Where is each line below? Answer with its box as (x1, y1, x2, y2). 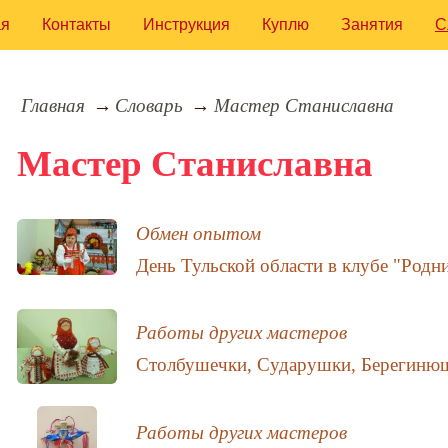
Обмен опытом (136, 223, 262, 245)
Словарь (115, 94, 184, 116)
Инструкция (143, 16, 230, 33)
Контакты (42, 16, 111, 33)
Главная (20, 94, 85, 116)
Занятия (341, 16, 403, 33)
